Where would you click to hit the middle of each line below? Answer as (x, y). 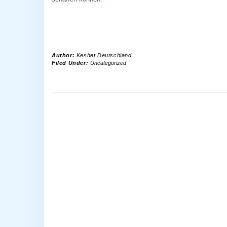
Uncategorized (108, 63)
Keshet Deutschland (104, 55)
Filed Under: (71, 63)
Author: (64, 55)
